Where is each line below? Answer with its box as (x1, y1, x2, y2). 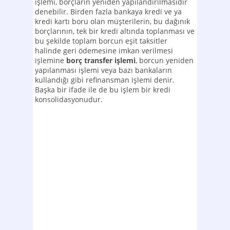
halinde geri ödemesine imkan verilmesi (35, 46, 173, 55)
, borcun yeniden (136, 55, 194, 65)
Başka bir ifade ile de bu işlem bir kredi (35, 85, 170, 94)
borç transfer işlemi (66, 55, 136, 65)
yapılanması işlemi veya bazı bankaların (35, 65, 172, 75)
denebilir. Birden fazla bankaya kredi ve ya (35, 7, 182, 16)
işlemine (35, 55, 66, 65)
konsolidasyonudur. (35, 94, 103, 104)
